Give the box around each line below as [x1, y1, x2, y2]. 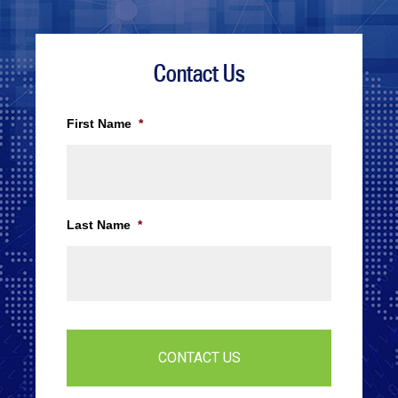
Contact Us [153, 57, 245, 88]
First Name [67, 115, 131, 131]
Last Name [67, 217, 131, 232]
